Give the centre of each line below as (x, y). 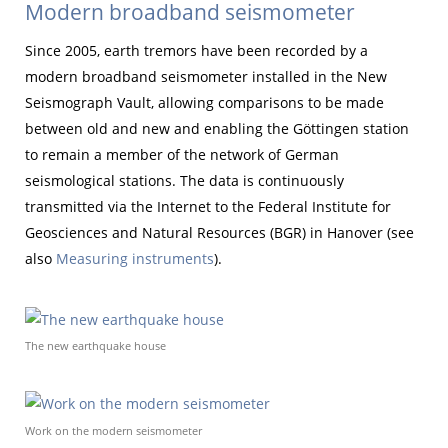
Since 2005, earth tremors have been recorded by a (196, 51)
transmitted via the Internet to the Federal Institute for (208, 207)
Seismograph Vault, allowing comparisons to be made (204, 103)
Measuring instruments (135, 259)
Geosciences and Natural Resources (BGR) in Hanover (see (219, 233)
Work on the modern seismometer (113, 430)
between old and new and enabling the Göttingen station (217, 129)
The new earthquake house (95, 346)
